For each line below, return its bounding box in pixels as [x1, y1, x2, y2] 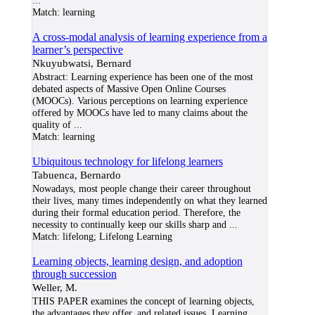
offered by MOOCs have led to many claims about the [32, 107, 247, 118]
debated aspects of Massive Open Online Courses [32, 83, 226, 94]
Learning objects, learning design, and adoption [32, 255, 243, 267]
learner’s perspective [32, 44, 123, 56]
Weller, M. [32, 281, 77, 293]
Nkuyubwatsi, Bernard [32, 57, 131, 69]
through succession [32, 268, 117, 280]
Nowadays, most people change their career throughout [32, 183, 251, 194]
